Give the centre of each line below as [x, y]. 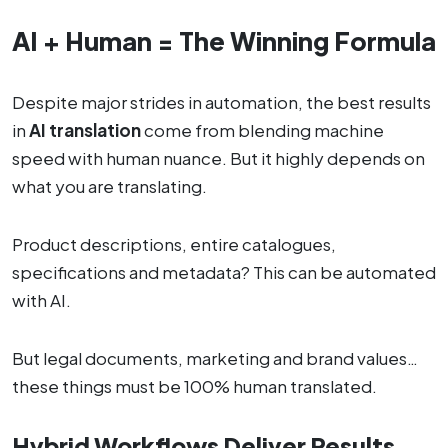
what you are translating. [109, 186]
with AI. [41, 300]
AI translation [85, 130]
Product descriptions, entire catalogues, [174, 244]
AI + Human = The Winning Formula [224, 41]
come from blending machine [262, 130]
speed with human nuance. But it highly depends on [218, 158]
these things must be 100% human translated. [194, 386]
